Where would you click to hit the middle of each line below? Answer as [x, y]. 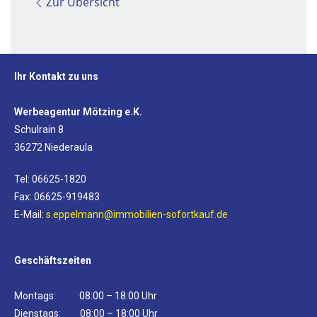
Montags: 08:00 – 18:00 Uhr [86, 296]
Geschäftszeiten [53, 261]
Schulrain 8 [39, 130]
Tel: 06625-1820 [50, 179]
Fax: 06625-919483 [57, 197]
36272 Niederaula [53, 148]
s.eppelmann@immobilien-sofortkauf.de [137, 215]
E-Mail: [30, 215]
